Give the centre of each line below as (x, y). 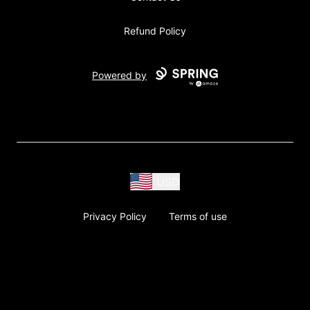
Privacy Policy (115, 216)
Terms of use (198, 216)
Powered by (120, 75)
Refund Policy (155, 31)
